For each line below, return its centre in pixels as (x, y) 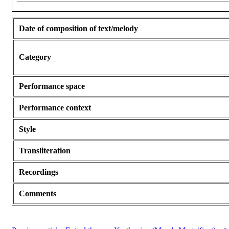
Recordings (39, 172)
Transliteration (45, 151)
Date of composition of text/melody (78, 29)
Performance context (55, 108)
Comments (38, 194)
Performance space (52, 86)
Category (35, 57)
